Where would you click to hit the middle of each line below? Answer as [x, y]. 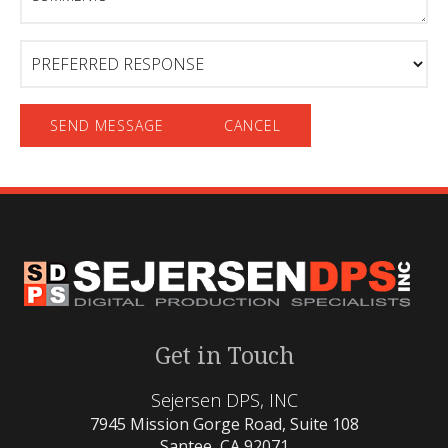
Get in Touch [224, 354]
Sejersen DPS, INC [224, 399]
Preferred [55, 49]
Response [56, 70]
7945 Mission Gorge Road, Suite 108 [224, 423]
